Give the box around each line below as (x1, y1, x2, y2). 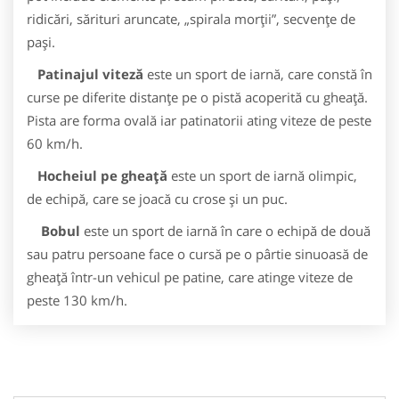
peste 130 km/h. (27, 291, 127, 309)
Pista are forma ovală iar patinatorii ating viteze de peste (27, 111, 371, 129)
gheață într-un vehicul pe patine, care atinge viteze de (27, 268, 353, 286)
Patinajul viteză (27, 65, 143, 83)
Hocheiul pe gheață (27, 167, 167, 184)
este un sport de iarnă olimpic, (167, 167, 357, 184)
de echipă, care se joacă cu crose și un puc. (27, 190, 288, 208)
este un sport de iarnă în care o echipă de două (80, 222, 370, 240)
